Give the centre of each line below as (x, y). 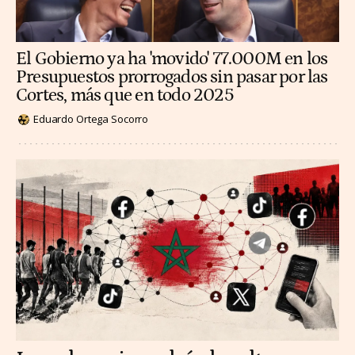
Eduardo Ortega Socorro (91, 119)
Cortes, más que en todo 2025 (125, 96)
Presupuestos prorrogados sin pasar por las (172, 78)
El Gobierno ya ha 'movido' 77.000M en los (172, 59)
